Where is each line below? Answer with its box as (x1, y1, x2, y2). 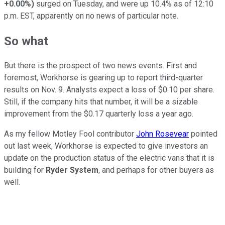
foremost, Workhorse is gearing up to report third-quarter (4, 73, 203, 83)
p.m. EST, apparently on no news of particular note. (4, 11, 178, 21)
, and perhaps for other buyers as (98, 165, 214, 175)
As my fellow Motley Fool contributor (4, 129, 136, 139)
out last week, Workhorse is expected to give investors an (4, 141, 208, 151)
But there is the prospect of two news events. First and (4, 61, 197, 71)
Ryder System (46, 165, 98, 175)
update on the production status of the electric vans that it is (4, 153, 214, 163)
